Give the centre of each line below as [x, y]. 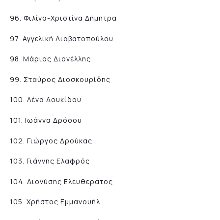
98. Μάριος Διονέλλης [50, 59]
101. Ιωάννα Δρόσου [46, 120]
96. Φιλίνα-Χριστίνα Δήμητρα [63, 18]
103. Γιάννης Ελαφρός [50, 161]
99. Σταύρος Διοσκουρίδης [60, 79]
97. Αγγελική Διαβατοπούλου [62, 38]
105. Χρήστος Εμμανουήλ [55, 202]
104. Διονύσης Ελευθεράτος [61, 181]
